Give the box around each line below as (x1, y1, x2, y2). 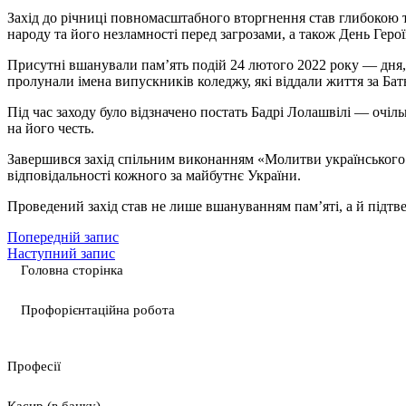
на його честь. (7, 121, 94, 137)
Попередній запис (7, 229, 119, 246)
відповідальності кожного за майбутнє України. (7, 168, 301, 184)
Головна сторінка (21, 263, 123, 278)
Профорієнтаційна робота (21, 303, 175, 318)
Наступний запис (7, 246, 115, 262)
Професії (7, 359, 61, 374)
